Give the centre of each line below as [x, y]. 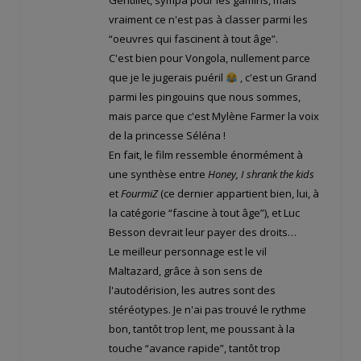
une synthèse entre [158, 174]
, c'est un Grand [277, 78]
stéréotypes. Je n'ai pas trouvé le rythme [207, 310]
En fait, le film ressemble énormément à [206, 155]
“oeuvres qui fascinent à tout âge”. [193, 39]
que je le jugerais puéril [167, 78]
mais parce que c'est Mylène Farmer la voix [214, 116]
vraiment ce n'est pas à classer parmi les [208, 20]
